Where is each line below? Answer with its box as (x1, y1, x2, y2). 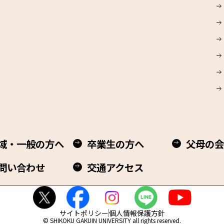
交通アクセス (87, 160, 143, 174)
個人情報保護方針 (108, 208, 165, 218)
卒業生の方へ (87, 136, 144, 151)
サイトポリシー (59, 208, 108, 218)
